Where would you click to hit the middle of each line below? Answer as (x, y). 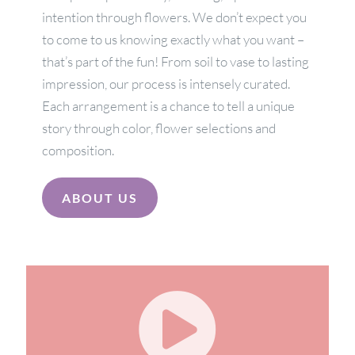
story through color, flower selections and (158, 128)
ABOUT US (99, 198)
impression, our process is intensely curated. (166, 84)
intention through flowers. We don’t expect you (174, 17)
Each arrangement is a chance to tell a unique (168, 106)
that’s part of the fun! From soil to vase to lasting (175, 61)
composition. (78, 150)
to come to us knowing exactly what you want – (173, 39)
